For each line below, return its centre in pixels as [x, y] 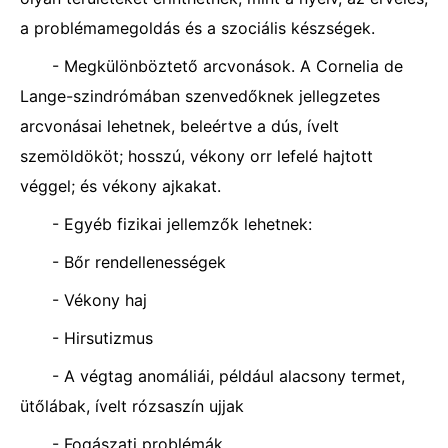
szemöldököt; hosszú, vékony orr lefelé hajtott [196, 156]
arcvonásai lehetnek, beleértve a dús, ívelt [179, 126]
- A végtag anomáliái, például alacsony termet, [228, 376]
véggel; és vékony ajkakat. [120, 186]
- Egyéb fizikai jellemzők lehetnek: [182, 224]
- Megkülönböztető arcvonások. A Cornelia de [227, 66]
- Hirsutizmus [102, 338]
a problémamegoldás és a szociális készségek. [197, 28]
